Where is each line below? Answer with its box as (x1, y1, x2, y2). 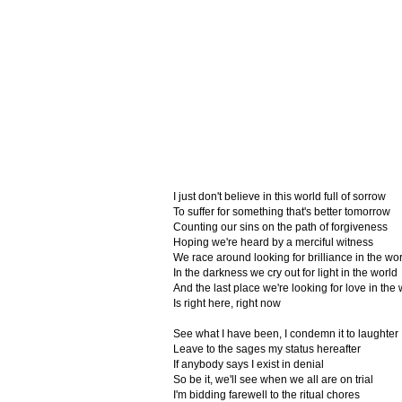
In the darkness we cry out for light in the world (172, 267, 398, 279)
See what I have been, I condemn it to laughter (172, 328, 398, 340)
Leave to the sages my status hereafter (172, 343, 361, 355)
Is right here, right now (172, 297, 281, 310)
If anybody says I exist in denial (172, 358, 324, 371)
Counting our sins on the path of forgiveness (172, 221, 388, 233)
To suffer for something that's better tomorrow (172, 205, 390, 218)
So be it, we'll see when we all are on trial (172, 373, 373, 386)
